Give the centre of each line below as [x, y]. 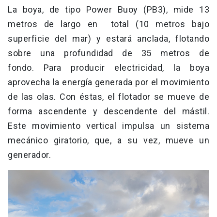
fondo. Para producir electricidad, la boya [108, 68]
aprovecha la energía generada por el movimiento [108, 82]
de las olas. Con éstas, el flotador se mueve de [108, 97]
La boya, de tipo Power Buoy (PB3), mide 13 [108, 10]
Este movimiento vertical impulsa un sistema [108, 126]
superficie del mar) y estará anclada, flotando [108, 39]
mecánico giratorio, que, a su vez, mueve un [108, 140]
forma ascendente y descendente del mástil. [108, 111]
